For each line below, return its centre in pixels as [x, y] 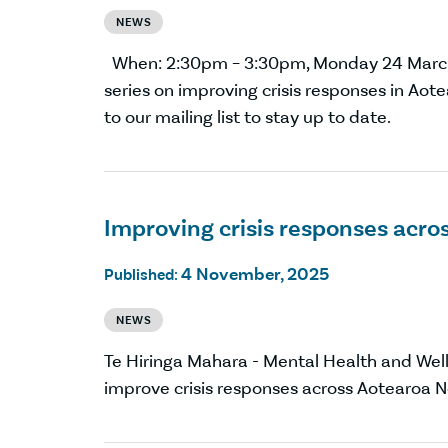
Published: [142, 274]
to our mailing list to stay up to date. [247, 117]
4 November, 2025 [255, 273]
